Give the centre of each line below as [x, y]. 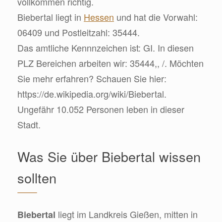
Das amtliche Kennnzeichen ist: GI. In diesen [106, 47]
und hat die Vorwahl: [156, 17]
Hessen [99, 17]
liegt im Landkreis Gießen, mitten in [127, 214]
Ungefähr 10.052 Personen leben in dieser [101, 109]
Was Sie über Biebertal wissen [109, 156]
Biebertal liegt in [51, 17]
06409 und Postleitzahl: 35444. [79, 32]
